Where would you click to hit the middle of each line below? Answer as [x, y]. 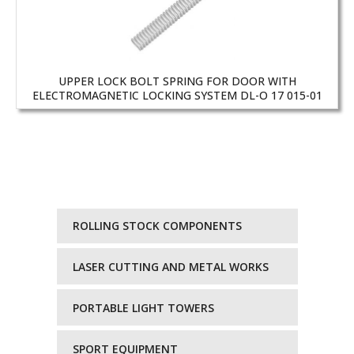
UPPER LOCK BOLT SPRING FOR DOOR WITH [177, 81]
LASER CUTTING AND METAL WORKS [170, 266]
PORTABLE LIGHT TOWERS [143, 307]
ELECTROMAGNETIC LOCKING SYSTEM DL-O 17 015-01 [177, 96]
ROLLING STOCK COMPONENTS [157, 225]
